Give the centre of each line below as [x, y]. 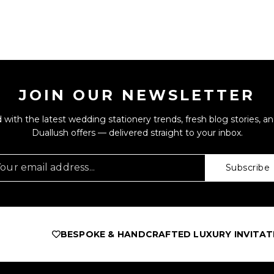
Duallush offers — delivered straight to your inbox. [137, 133]
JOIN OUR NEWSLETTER [137, 95]
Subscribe [247, 168]
